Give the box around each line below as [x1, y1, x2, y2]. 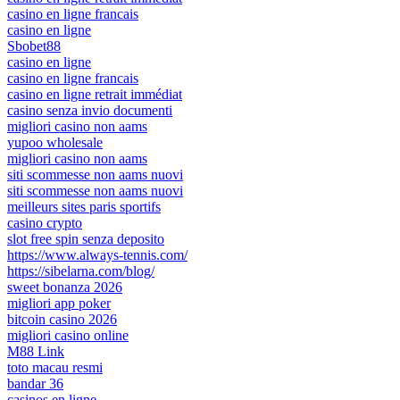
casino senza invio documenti [7, 102, 172, 118]
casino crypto [7, 214, 82, 230]
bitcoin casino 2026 [7, 311, 117, 327]
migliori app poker [7, 295, 111, 311]
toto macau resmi [7, 359, 103, 375]
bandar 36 [7, 375, 63, 391]
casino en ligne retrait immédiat [7, 86, 182, 102]
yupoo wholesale [7, 134, 103, 150]
